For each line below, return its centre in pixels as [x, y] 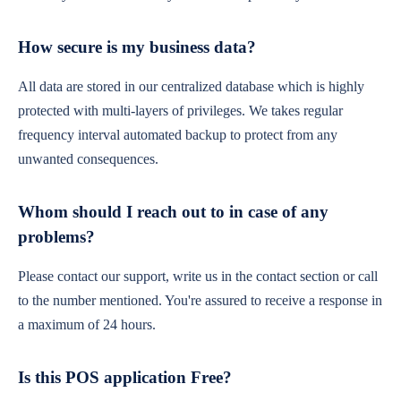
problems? [56, 236]
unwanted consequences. [88, 158]
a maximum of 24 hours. [87, 324]
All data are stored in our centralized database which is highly [191, 86]
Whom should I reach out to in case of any [173, 211]
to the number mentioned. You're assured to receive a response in [200, 300]
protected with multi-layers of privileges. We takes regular [180, 110]
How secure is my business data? [137, 47]
